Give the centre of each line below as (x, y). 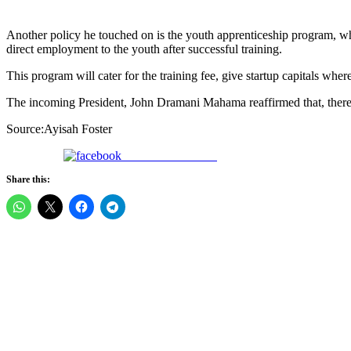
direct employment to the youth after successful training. (144, 49)
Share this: (28, 180)
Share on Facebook (169, 156)
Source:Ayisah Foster (59, 129)
